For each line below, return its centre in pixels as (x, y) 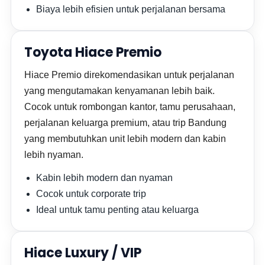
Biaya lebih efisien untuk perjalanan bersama (131, 9)
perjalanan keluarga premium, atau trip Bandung (126, 123)
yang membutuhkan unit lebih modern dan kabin (125, 139)
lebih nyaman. (54, 155)
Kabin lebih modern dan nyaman (105, 178)
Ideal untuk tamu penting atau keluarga (118, 210)
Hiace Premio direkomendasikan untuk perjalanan (130, 75)
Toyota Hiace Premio (93, 52)
